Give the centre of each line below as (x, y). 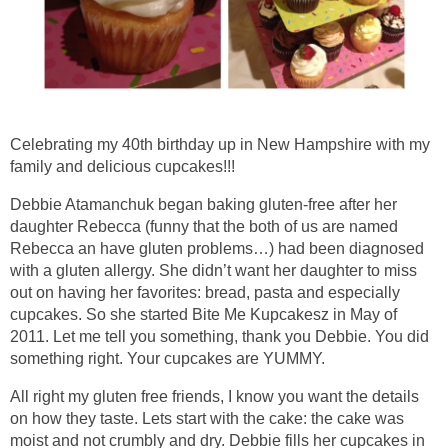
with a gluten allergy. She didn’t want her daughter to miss (213, 271)
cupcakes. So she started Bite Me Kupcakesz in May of (203, 315)
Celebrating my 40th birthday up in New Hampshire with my (220, 145)
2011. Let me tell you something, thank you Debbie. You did (219, 337)
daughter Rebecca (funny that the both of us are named (204, 227)
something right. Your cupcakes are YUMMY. (167, 359)
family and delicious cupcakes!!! (122, 167)
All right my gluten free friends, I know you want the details (214, 397)
